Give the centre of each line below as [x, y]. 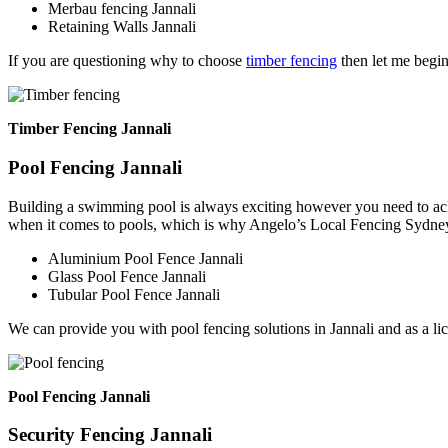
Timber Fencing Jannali [89, 129]
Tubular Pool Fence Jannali [134, 294]
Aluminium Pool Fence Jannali [145, 258]
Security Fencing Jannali [110, 435]
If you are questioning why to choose [127, 61]
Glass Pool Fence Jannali [127, 276]
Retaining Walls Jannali [122, 27]
